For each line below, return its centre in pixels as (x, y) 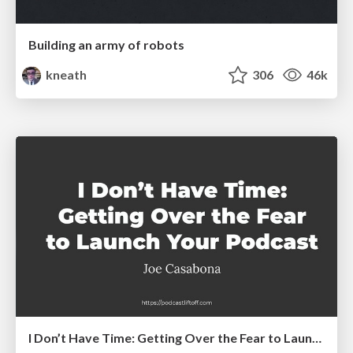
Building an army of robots (106, 44)
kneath (65, 74)
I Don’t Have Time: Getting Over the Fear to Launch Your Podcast (317, 338)
